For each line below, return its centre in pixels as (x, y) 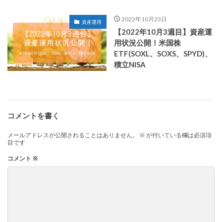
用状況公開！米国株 (147, 43)
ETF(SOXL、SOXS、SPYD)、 (163, 54)
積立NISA (130, 65)
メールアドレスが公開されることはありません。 (73, 135)
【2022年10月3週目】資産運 (163, 32)
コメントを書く (33, 116)
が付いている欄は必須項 (178, 135)
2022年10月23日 (144, 19)
